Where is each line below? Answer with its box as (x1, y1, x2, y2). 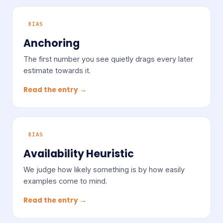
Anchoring (23, 35, 80, 50)
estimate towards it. (23, 66, 91, 75)
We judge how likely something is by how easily (23, 165, 185, 174)
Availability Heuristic (23, 146, 134, 161)
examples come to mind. (23, 177, 108, 186)
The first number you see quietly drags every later (23, 54, 194, 63)
